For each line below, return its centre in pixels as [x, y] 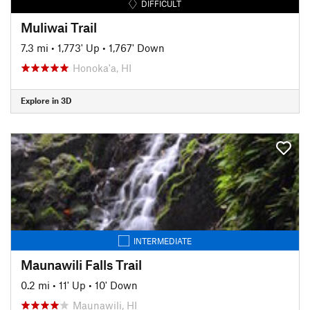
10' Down [116, 285]
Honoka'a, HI [102, 67]
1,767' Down [137, 47]
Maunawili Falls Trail [81, 264]
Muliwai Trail [59, 27]
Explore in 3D [46, 100]
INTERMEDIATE [163, 240]
